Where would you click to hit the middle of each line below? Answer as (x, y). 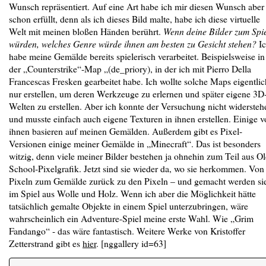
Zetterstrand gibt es (46, 243)
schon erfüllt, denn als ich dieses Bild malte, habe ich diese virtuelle (134, 19)
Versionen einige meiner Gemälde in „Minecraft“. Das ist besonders (135, 143)
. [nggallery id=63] (131, 243)
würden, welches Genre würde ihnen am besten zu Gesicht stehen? (133, 44)
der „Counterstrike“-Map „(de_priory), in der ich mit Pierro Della (130, 69)
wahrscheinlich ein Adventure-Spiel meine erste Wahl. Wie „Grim (131, 218)
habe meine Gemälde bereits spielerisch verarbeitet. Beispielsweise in (137, 56)
